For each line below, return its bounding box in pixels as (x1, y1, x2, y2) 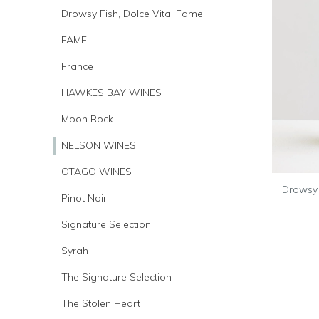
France (61, 59, 93, 73)
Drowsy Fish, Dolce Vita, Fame (61, 6, 203, 20)
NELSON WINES (61, 138, 136, 152)
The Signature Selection (61, 270, 172, 283)
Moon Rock (61, 112, 113, 125)
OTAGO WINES (61, 164, 132, 178)
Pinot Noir (61, 191, 107, 204)
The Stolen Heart (61, 296, 140, 310)
